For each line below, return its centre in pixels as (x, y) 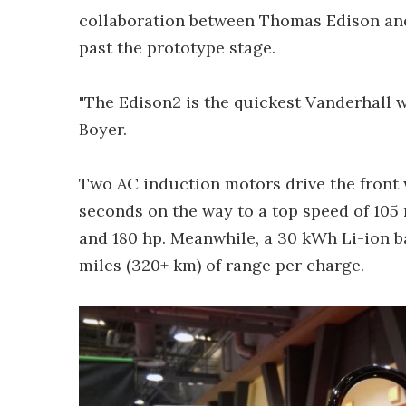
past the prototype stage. (177, 48)
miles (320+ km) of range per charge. (222, 265)
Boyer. (103, 129)
